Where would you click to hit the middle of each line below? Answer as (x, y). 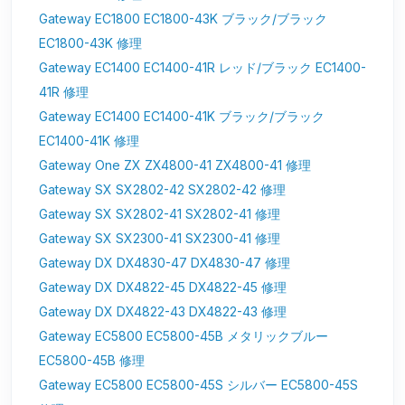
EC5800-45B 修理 (92, 361)
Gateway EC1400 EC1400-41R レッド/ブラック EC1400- (202, 68)
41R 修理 (64, 92)
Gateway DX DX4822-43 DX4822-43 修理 (163, 312)
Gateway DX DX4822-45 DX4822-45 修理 (163, 287)
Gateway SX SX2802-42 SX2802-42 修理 (162, 190)
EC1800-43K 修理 (90, 43)
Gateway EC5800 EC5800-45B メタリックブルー (184, 336)
